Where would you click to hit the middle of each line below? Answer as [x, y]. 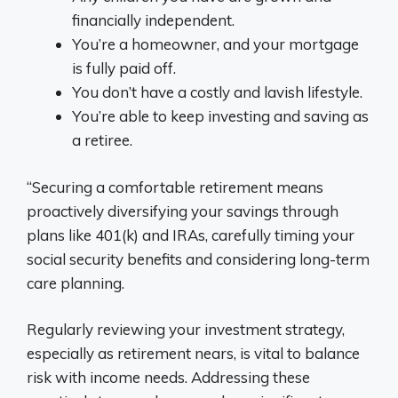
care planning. [76, 283]
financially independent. [153, 20]
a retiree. [102, 140]
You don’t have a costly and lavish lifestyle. [217, 92]
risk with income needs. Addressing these [168, 377]
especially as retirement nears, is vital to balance [193, 353]
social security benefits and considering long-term [198, 259]
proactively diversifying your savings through [183, 211]
